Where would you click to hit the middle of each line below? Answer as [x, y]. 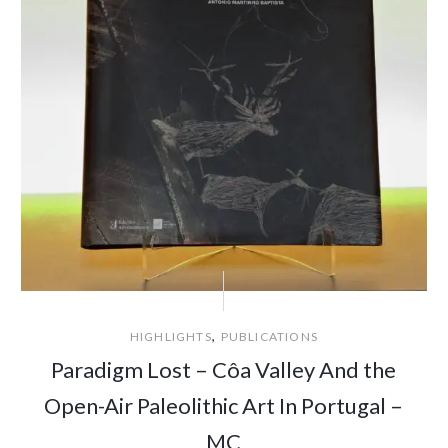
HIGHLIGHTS [170, 336]
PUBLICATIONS [269, 336]
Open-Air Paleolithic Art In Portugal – [224, 405]
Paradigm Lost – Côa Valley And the [224, 369]
